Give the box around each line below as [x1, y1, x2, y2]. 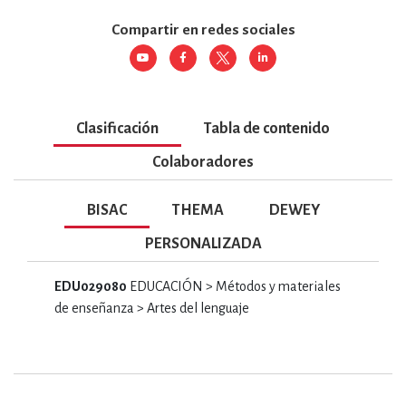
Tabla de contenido [204, 121, 330, 138]
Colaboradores [152, 154, 254, 171]
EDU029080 [54, 279, 127, 295]
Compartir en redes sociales [111, 22, 295, 39]
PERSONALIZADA [144, 236, 262, 253]
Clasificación [76, 121, 159, 138]
